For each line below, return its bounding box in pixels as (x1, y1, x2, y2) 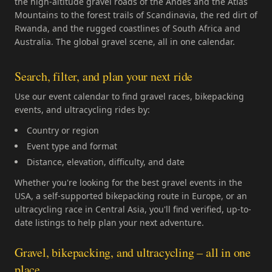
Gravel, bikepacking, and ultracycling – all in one (15, 244, 251, 260)
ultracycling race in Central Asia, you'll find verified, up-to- (15, 203, 251, 215)
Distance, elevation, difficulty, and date (27, 156, 185, 168)
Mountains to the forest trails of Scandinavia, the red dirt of (15, 9, 257, 21)
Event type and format (27, 140, 117, 152)
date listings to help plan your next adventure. (15, 217, 204, 228)
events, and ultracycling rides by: (15, 104, 150, 115)
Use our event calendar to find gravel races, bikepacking (15, 90, 244, 102)
